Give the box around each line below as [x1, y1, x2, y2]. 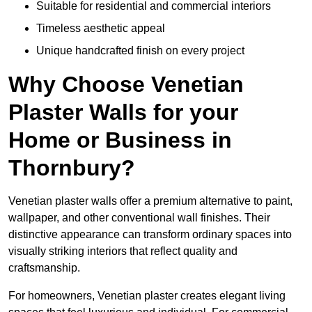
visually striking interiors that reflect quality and [8, 245, 237, 258]
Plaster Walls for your [8, 100, 238, 125]
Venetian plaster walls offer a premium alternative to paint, [8, 195, 292, 208]
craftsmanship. [8, 262, 80, 274]
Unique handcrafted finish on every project [36, 45, 244, 57]
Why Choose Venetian [8, 72, 244, 97]
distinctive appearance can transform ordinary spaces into [8, 228, 292, 241]
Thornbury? [8, 155, 135, 181]
